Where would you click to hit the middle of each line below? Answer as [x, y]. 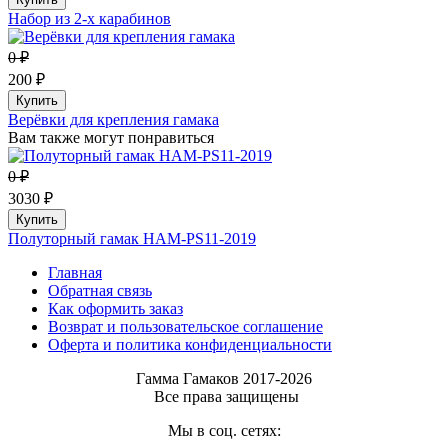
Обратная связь [100, 290]
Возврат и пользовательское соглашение [185, 326]
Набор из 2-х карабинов [89, 18]
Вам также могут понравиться [111, 137]
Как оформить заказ [115, 308]
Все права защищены [224, 396]
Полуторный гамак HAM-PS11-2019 [132, 238]
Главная [75, 272]
